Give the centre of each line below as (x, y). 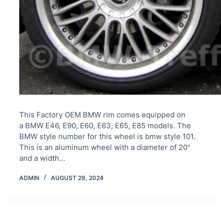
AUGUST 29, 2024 (77, 178)
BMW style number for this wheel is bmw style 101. (107, 136)
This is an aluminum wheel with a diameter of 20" (105, 147)
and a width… (42, 158)
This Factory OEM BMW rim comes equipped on (102, 114)
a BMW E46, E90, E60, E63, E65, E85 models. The (105, 125)
